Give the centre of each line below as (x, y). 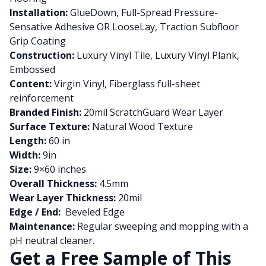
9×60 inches (59, 169)
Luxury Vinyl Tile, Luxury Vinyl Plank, (157, 55)
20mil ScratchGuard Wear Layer (152, 112)
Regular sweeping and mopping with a (161, 226)
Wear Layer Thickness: (63, 198)
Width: (25, 155)
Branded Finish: (45, 112)
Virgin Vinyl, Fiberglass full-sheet (126, 84)
